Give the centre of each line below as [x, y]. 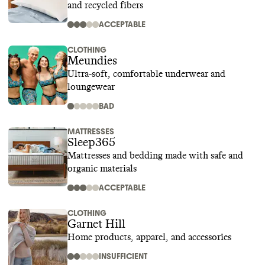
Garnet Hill [96, 224]
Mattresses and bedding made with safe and [155, 156]
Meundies [92, 61]
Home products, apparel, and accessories [149, 237]
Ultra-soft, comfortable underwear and [146, 74]
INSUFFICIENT [123, 256]
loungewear [91, 87]
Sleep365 [91, 143]
